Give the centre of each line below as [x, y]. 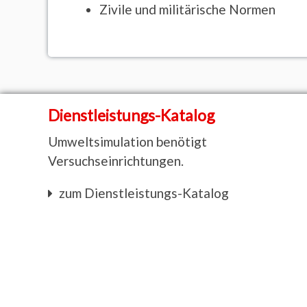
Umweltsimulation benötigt [127, 141]
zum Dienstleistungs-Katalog [144, 193]
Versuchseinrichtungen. [115, 160]
